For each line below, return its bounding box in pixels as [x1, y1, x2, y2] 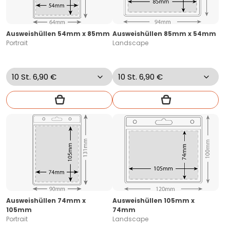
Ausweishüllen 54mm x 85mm [6, 29, 110, 39]
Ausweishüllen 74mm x [6, 196, 86, 205]
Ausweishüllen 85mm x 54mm [112, 29, 216, 39]
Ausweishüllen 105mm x [112, 196, 195, 205]
